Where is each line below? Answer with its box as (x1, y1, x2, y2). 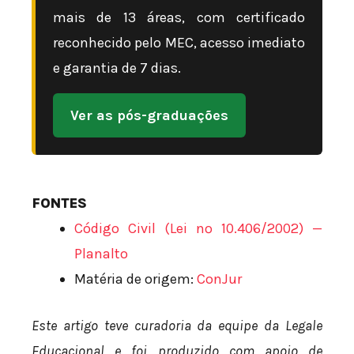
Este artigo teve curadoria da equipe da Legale (32, 316, 322, 334)
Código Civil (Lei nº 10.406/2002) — (74, 219, 322, 237)
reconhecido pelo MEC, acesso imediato (53, 33, 305, 51)
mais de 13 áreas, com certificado (53, 8, 305, 26)
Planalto (74, 244, 128, 262)
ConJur (197, 269, 242, 288)
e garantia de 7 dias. (53, 58, 181, 77)
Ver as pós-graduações (70, 106, 228, 124)
